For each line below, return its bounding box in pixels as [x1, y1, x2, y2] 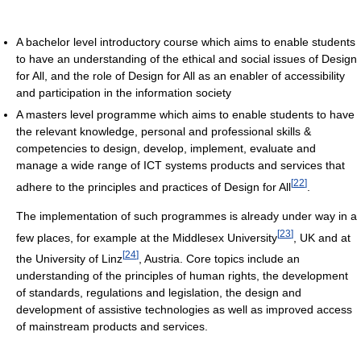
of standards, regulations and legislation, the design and [16, 286, 301, 300]
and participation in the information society [16, 86, 231, 100]
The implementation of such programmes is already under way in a [16, 209, 357, 222]
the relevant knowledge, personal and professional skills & [16, 125, 311, 139]
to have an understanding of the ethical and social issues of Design [16, 52, 357, 66]
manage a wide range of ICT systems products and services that [16, 159, 345, 172]
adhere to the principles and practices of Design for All [16, 180, 291, 193]
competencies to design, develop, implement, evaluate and [16, 142, 316, 156]
